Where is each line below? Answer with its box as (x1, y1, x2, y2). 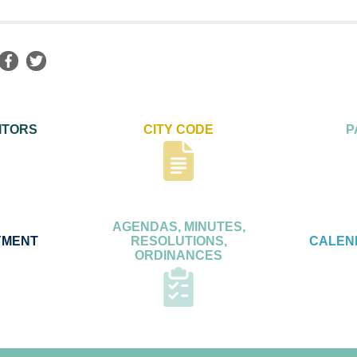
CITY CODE (143, 123, 214, 137)
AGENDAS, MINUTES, (112, 220, 245, 234)
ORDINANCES (135, 249, 222, 263)
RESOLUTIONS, (130, 234, 227, 249)
